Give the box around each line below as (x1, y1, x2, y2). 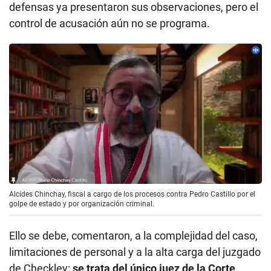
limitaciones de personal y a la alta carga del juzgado (9, 246, 261, 259)
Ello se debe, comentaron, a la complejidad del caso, (9, 229, 258, 243)
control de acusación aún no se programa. (9, 16, 210, 30)
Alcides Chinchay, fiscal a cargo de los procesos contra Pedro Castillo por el (9, 190, 255, 199)
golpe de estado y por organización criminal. (9, 200, 154, 209)
